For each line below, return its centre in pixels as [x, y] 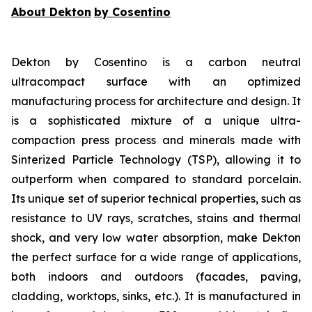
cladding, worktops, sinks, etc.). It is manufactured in [156, 296]
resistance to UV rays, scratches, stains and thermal [156, 218]
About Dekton [51, 12]
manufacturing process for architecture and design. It [156, 101]
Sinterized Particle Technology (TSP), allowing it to [156, 159]
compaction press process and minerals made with [156, 140]
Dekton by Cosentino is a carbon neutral [156, 62]
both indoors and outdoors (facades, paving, [156, 276]
